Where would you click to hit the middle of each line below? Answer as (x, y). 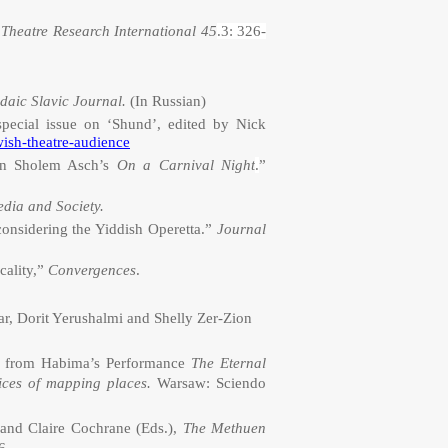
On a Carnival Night (186, 165)
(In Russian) (168, 101)
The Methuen (224, 428)
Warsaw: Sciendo (211, 383)
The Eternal (228, 363)
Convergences (92, 270)
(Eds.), (159, 428)
